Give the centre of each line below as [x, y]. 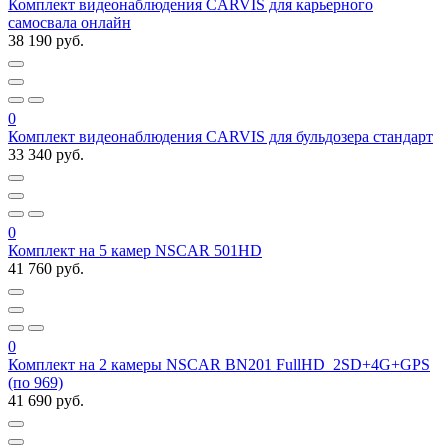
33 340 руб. [46, 154]
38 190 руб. [46, 40]
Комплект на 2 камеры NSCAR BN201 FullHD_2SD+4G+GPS [219, 364]
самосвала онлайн [69, 22]
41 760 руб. [46, 268]
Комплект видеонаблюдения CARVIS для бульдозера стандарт [220, 136]
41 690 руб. [46, 400]
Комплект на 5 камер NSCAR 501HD [135, 250]
